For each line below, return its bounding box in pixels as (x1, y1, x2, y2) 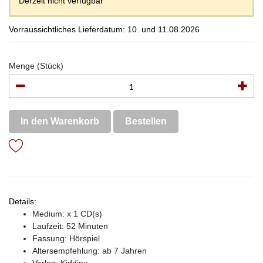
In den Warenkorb (21, 116, 99, 126)
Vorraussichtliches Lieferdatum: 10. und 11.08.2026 (9, 25, 200, 34)
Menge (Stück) (9, 61, 63, 70)
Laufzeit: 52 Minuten (32, 221, 108, 231)
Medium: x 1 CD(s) (32, 209, 102, 218)
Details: (9, 197, 36, 206)
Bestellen (125, 116, 167, 126)
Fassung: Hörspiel (32, 234, 100, 243)
